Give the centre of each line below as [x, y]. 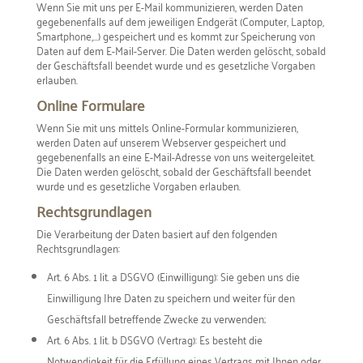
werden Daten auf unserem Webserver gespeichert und [161, 141]
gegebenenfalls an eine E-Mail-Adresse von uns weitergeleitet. [175, 156]
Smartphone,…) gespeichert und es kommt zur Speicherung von [175, 35]
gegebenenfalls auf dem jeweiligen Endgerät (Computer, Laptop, [180, 20]
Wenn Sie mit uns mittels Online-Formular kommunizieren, [167, 126]
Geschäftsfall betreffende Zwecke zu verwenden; [156, 318]
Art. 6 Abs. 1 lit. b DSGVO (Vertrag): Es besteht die [154, 339]
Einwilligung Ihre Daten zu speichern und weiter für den [171, 297]
